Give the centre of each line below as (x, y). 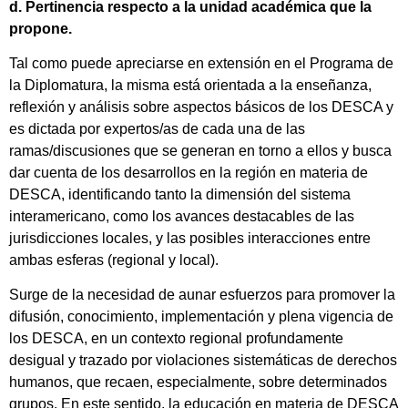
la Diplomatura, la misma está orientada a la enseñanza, (190, 85)
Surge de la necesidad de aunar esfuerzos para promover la (202, 295)
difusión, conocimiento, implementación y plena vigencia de (201, 317)
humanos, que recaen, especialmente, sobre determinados (198, 382)
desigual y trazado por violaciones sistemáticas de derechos (203, 361)
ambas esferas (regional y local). (114, 260)
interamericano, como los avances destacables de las (182, 216)
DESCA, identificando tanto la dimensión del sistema (180, 194)
